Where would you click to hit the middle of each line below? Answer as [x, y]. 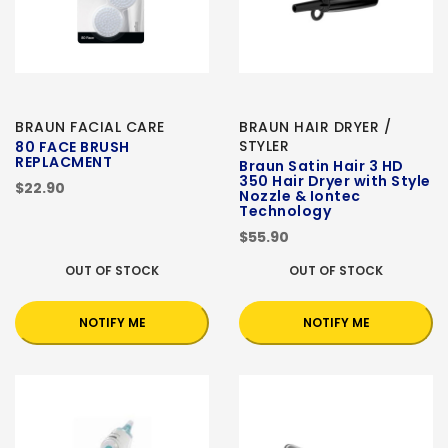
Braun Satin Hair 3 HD [321, 166]
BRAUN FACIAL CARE [90, 127]
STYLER [264, 146]
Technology [285, 211]
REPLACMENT [63, 162]
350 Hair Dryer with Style [335, 181]
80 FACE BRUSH [72, 147]
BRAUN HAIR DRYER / [315, 127]
